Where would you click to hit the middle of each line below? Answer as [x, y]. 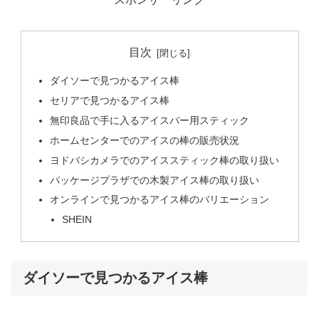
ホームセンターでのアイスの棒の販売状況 [144, 140]
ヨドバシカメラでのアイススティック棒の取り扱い [164, 160]
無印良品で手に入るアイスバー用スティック [149, 120]
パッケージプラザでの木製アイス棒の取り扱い [154, 180]
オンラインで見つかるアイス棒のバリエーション [159, 200]
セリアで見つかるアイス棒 [109, 101]
